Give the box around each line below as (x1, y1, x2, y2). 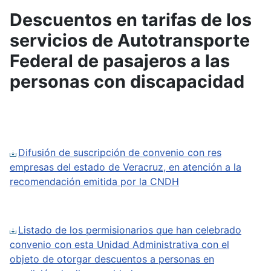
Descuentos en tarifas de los (10, 9, 252, 30)
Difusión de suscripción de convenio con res (18, 146, 221, 158)
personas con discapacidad (10, 71, 244, 92)
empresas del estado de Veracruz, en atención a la (10, 161, 241, 173)
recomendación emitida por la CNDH (10, 175, 179, 188)
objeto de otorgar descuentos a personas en (10, 253, 214, 265)
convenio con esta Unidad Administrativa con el (10, 238, 229, 250)
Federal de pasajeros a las (10, 50, 230, 71)
